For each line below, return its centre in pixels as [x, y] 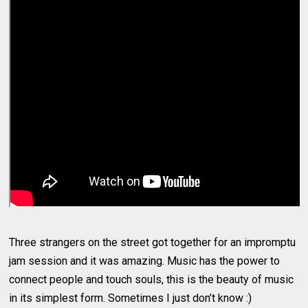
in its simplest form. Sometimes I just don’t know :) [131, 298]
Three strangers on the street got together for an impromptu [153, 242]
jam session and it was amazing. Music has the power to [145, 261]
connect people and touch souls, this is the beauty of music [152, 279]
